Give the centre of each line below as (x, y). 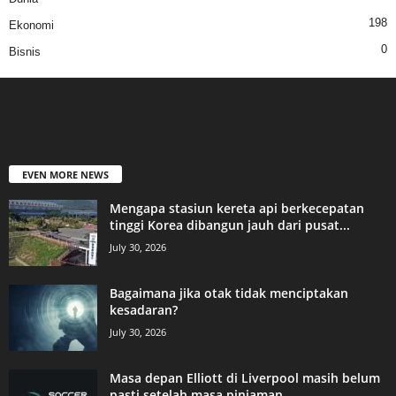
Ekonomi (31, 26)
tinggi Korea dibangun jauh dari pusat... (230, 225)
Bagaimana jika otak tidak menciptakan (229, 293)
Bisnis (25, 52)
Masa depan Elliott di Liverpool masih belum (245, 378)
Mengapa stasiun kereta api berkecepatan (237, 209)
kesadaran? (144, 310)
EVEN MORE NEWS (65, 175)
